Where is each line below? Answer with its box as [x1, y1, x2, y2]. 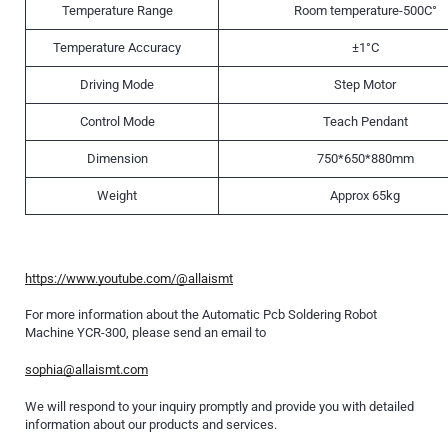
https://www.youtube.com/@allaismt [25, 270, 233, 286]
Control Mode [79, 113, 155, 129]
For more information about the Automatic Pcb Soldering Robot [25, 307, 377, 323]
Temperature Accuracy [53, 39, 182, 55]
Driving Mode [80, 76, 155, 92]
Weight [97, 187, 138, 203]
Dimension [86, 150, 148, 166]
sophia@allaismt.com [25, 361, 148, 377]
